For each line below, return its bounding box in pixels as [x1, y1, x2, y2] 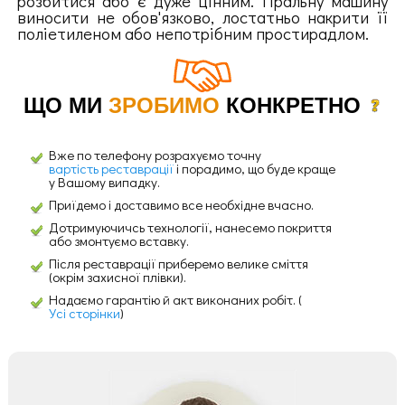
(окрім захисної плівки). [48, 268, 186, 287]
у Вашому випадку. [48, 173, 160, 192]
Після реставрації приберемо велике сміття [48, 254, 308, 273]
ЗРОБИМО [108, 93, 220, 118]
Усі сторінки [48, 304, 120, 323]
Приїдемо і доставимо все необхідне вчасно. [48, 195, 314, 214]
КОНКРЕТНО [219, 93, 367, 118]
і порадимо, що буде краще [173, 159, 335, 178]
